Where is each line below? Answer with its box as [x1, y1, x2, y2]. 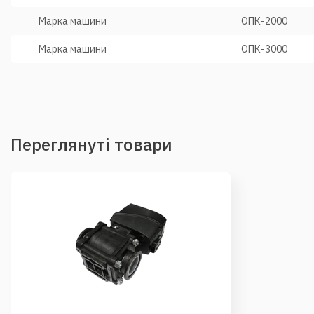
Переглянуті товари [11, 133, 172, 156]
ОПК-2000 [240, 15, 287, 27]
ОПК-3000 [240, 43, 287, 55]
